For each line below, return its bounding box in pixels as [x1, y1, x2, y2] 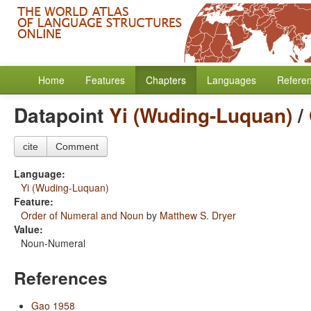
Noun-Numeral [21, 236, 85, 250]
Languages [207, 73, 256, 87]
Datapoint [14, 101, 109, 129]
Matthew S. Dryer [160, 208, 236, 222]
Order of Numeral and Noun [21, 208, 144, 222]
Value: [14, 222, 43, 236]
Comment [56, 141, 99, 152]
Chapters [146, 73, 186, 87]
